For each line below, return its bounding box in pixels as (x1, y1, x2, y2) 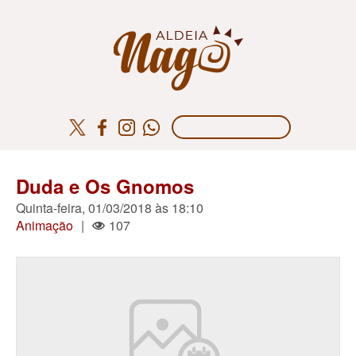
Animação (16, 216, 73, 234)
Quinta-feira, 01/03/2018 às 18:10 (16, 199, 203, 217)
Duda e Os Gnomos (16, 172, 194, 199)
